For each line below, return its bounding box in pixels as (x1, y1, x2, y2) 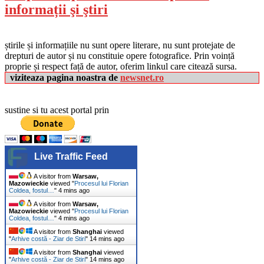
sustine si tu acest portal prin (5, 104, 109, 115)
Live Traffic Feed (34, 151, 108, 161)
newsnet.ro (120, 72, 164, 82)
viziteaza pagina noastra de (10, 72, 120, 82)
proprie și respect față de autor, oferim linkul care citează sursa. (5, 61, 237, 71)
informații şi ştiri (5, 1, 108, 17)
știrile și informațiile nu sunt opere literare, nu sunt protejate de (5, 39, 235, 50)
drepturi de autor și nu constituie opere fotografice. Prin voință (5, 50, 235, 61)
